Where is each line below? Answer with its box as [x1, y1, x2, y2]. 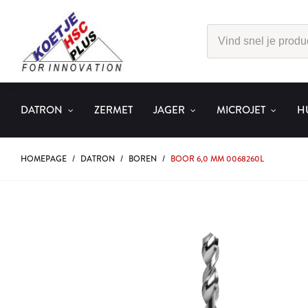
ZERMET [94, 102, 133, 118]
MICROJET [217, 102, 265, 118]
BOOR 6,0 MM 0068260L [170, 153, 264, 165]
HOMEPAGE [21, 153, 67, 165]
